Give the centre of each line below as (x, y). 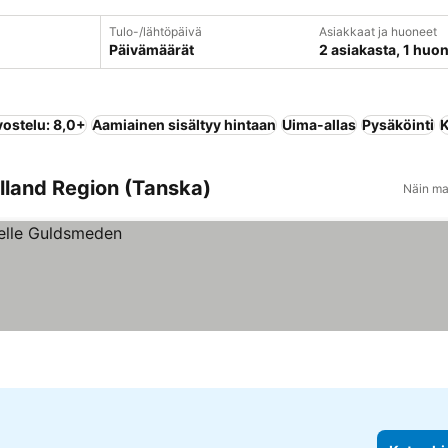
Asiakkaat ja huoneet (377, 31)
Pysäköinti (398, 124)
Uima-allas (319, 124)
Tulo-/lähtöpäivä (155, 31)
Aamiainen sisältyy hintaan (184, 124)
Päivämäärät (151, 49)
